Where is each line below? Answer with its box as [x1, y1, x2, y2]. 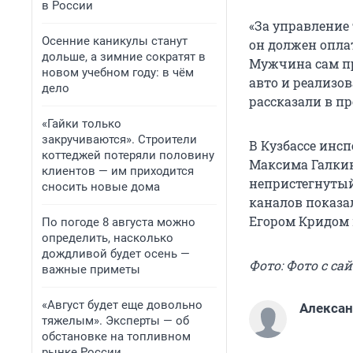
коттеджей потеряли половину [42, 148, 214, 162]
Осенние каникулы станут [42, 34, 188, 48]
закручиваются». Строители [42, 132, 197, 147]
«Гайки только [42, 117, 121, 131]
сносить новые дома [42, 180, 160, 194]
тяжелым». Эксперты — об [42, 314, 189, 328]
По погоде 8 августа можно [42, 215, 195, 229]
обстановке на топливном [42, 329, 191, 344]
